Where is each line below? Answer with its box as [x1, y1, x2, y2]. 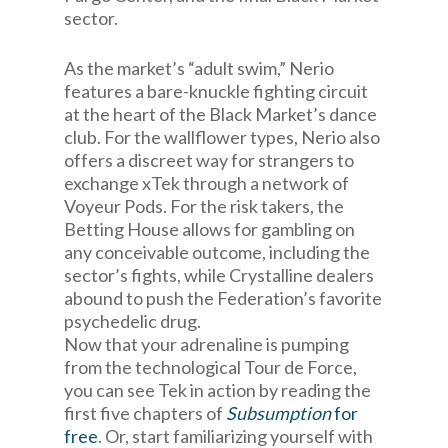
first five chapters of [64, 402, 226, 424]
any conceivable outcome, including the [64, 241, 370, 263]
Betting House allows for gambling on [64, 218, 355, 240]
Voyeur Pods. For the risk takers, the [64, 195, 344, 217]
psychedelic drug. [64, 310, 201, 332]
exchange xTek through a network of [64, 172, 349, 194]
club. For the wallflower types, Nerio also [64, 126, 380, 148]
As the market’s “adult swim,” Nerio [64, 57, 334, 79]
